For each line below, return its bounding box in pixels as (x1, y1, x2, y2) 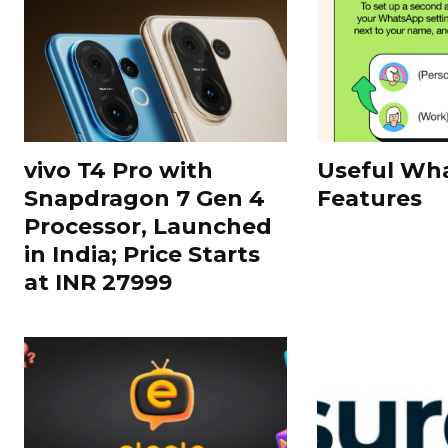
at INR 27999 (24, 268, 172, 296)
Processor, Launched (24, 212, 272, 240)
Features (316, 184, 428, 212)
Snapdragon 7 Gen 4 (24, 184, 265, 212)
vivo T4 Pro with (24, 156, 213, 184)
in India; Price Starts (24, 240, 260, 268)
